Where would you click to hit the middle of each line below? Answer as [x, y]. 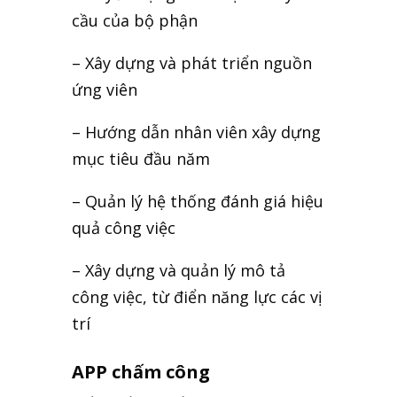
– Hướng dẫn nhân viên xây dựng [196, 132]
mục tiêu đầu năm [140, 159]
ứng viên [104, 90]
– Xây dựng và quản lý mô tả [178, 271]
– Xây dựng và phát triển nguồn [191, 63]
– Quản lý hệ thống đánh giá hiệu [197, 202]
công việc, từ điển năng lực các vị [197, 297]
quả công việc [123, 228]
